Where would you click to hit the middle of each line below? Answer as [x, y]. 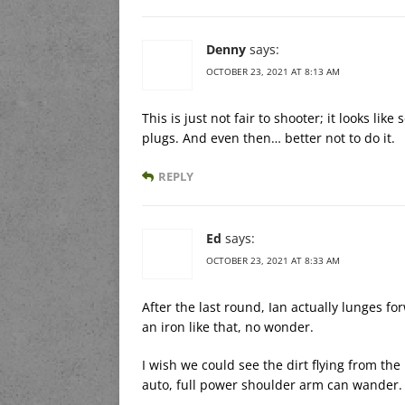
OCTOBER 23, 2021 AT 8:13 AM [273, 71]
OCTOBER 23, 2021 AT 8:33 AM [273, 260]
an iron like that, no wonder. [228, 326]
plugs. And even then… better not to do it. [268, 137]
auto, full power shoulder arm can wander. [272, 384]
